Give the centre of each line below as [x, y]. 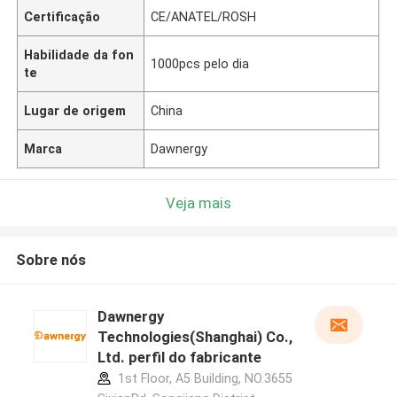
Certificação [62, 16]
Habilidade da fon [79, 54]
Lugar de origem [75, 110]
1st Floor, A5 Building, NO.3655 [203, 379]
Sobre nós [51, 260]
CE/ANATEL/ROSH [204, 16]
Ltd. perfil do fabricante [179, 358]
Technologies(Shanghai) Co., [195, 337]
